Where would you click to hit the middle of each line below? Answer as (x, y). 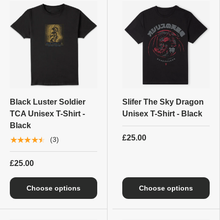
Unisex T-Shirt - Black (162, 113)
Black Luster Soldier (48, 102)
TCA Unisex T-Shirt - (47, 113)
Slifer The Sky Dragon (163, 102)
